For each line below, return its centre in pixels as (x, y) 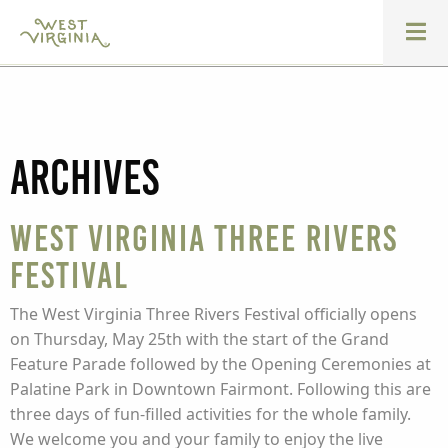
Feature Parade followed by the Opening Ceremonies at (220, 364)
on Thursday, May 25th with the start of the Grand (199, 339)
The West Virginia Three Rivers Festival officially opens (213, 314)
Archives (84, 178)
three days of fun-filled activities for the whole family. (210, 414)
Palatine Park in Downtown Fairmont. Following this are (220, 389)
